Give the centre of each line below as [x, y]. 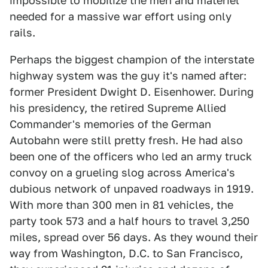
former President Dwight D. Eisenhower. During [132, 92]
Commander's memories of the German [110, 124]
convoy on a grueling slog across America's [122, 173]
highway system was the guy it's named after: [128, 76]
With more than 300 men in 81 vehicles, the [121, 205]
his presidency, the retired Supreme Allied [118, 108]
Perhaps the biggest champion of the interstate [132, 60]
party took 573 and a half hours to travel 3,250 [130, 221]
